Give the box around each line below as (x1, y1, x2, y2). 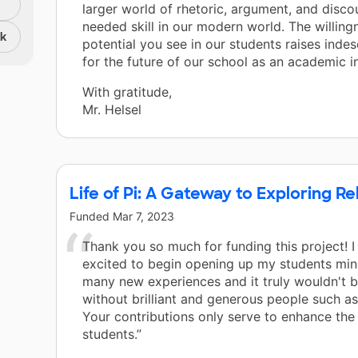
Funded (70, 209, 113, 224)
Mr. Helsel (82, 101, 141, 118)
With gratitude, (82, 84, 172, 101)
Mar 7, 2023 (113, 209, 174, 224)
